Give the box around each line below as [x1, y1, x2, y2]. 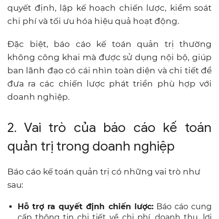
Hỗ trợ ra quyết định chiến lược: [18, 201, 153, 211]
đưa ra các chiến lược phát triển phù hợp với [7, 78, 212, 88]
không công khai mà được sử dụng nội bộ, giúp [7, 52, 212, 62]
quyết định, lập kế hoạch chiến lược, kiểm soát [7, 2, 212, 13]
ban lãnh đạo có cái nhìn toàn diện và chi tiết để [7, 65, 212, 75]
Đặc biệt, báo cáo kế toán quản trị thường [7, 39, 212, 49]
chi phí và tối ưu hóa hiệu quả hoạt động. [7, 16, 179, 26]
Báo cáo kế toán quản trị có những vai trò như [7, 166, 200, 176]
